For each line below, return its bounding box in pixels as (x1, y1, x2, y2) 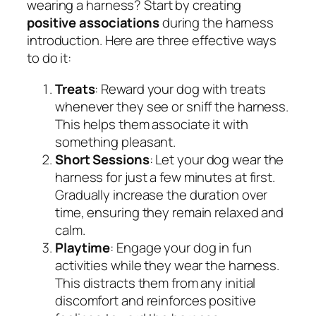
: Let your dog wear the (149, 150, 284, 169)
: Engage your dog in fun (110, 238, 252, 257)
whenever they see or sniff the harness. (55, 97, 289, 116)
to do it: (27, 49, 72, 68)
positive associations (27, 13, 159, 32)
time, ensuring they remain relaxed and (55, 202, 284, 221)
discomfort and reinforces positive (55, 291, 256, 310)
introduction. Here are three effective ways (27, 31, 276, 50)
